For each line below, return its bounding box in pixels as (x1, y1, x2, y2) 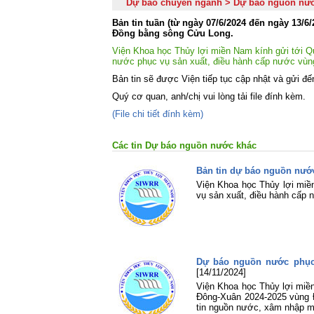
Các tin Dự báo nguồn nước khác (112, 140, 257, 151)
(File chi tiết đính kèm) (112, 109, 203, 119)
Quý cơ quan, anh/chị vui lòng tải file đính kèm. (112, 91, 306, 102)
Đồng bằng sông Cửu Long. (112, 28, 233, 39)
